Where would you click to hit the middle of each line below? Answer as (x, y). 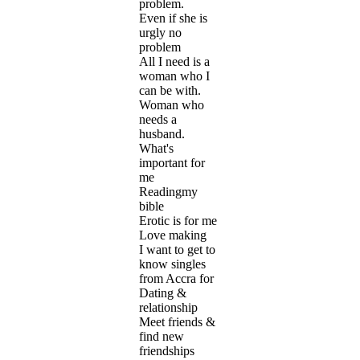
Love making (173, 235)
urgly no (160, 32)
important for (172, 162)
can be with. (170, 90)
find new (162, 336)
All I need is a (174, 61)
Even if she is (173, 18)
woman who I (174, 76)
